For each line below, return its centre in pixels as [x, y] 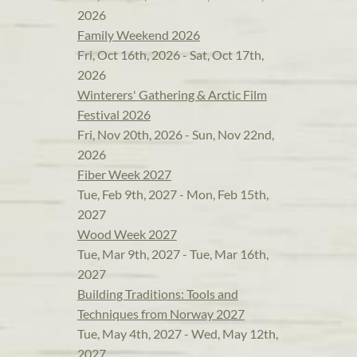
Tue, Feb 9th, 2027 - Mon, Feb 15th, [173, 194]
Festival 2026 [114, 114]
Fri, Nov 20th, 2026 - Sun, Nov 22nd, [175, 134]
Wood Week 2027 [127, 234]
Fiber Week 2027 [124, 174]
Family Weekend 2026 [138, 35]
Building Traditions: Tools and [157, 294]
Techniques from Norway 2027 [161, 314]
